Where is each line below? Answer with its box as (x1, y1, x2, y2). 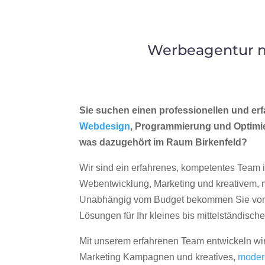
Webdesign (79, 121, 131, 132)
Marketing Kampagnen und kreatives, (79, 252, 238, 263)
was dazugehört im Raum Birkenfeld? (79, 137, 248, 148)
